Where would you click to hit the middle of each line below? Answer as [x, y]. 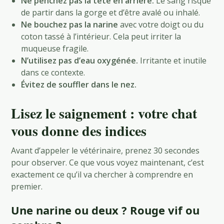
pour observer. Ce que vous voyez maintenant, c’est [108, 162]
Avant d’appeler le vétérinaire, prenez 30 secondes [105, 150]
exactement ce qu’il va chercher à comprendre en [102, 174]
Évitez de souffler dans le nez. [79, 84]
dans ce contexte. [53, 72]
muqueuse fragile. [55, 48]
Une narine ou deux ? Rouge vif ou [105, 210]
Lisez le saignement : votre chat [104, 113]
